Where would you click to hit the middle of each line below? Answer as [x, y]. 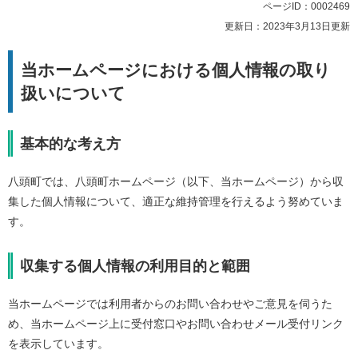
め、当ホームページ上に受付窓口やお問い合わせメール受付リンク [176, 324]
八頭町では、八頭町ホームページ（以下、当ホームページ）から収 [176, 182]
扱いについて [73, 93]
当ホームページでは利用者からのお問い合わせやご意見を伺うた [170, 304]
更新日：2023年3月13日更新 [287, 27]
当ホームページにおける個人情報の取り [176, 70]
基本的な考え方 [70, 144]
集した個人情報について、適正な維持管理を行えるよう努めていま [176, 202]
